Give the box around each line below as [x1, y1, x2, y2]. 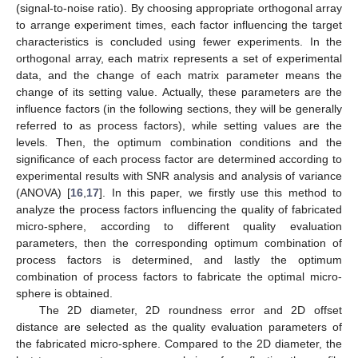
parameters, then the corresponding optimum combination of [16, 236, 342, 249]
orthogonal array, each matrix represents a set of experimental [16, 51, 342, 65]
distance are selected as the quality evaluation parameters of [16, 320, 342, 333]
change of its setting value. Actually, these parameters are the [16, 85, 342, 98]
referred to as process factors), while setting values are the [16, 118, 342, 132]
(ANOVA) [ [16, 185, 71, 199]
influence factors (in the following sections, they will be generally [16, 101, 342, 115]
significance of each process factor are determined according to [16, 152, 342, 165]
